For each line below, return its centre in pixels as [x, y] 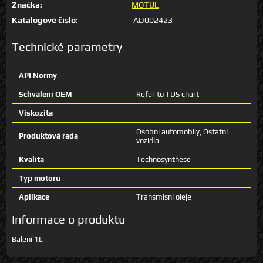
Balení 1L [27, 239]
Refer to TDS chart [168, 94]
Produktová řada [48, 136]
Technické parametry [67, 46]
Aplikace [34, 197]
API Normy [38, 75]
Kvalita [31, 159]
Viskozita [36, 113]
